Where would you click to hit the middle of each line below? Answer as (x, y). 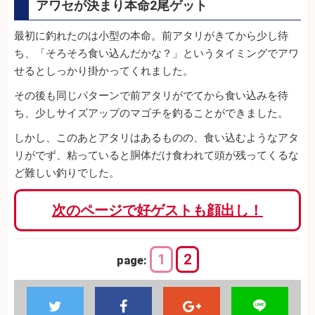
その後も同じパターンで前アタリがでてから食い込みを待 (151, 95)
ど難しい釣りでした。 (67, 173)
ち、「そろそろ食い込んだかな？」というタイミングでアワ (156, 53)
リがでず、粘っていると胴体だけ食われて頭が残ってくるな (156, 155)
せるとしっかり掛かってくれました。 (104, 71)
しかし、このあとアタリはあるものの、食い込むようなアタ (156, 137)
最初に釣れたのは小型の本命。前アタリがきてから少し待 (151, 36)
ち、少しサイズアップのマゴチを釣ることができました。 (151, 113)
